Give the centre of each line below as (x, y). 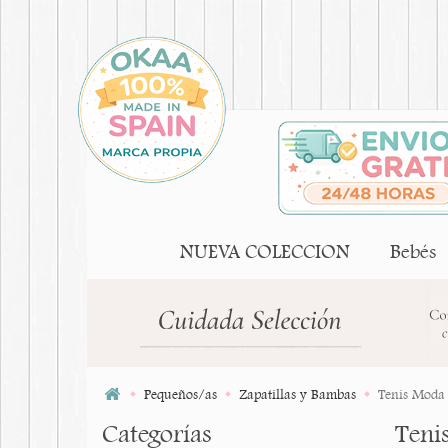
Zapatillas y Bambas (297, 394)
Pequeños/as (180, 394)
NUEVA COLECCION (265, 252)
